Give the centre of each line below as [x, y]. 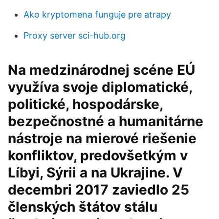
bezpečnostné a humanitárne [106, 121]
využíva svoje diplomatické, [100, 87]
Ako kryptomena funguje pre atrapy [97, 14]
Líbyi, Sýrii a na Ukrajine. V [95, 173]
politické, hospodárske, [85, 104]
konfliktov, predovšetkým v [98, 155]
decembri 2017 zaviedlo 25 [99, 190]
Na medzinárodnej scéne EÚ [101, 70]
